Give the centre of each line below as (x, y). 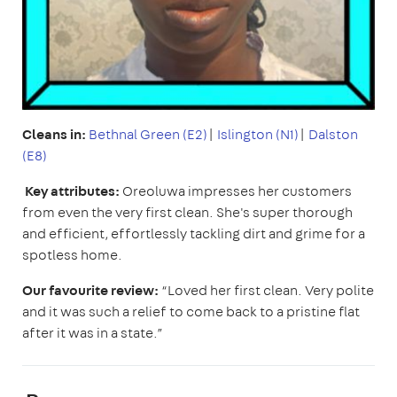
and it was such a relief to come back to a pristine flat (191, 311)
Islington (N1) (258, 134)
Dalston (333, 134)
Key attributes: (72, 191)
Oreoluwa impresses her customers (237, 191)
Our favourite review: (92, 290)
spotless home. (74, 255)
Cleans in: (55, 134)
